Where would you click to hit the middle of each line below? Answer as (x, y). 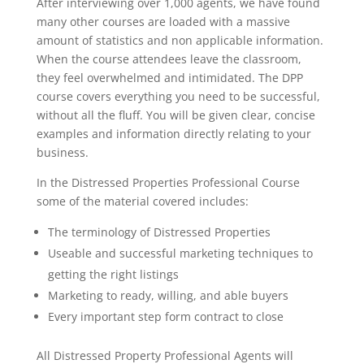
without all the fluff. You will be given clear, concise (175, 115)
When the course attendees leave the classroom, (169, 59)
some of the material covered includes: (142, 201)
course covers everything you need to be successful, (178, 96)
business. (62, 152)
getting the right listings (113, 274)
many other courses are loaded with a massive (163, 22)
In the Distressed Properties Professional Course (168, 182)
